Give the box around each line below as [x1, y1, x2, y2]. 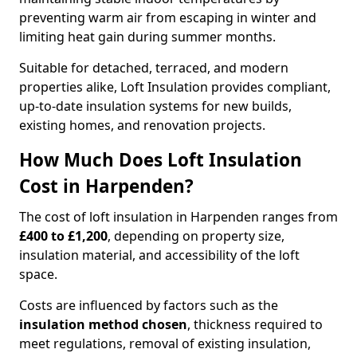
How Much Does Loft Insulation [19, 147, 302, 172]
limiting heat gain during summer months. [19, 28, 276, 45]
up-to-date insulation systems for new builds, [19, 97, 292, 115]
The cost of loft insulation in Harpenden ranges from [19, 208, 338, 226]
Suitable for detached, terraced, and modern [19, 59, 288, 76]
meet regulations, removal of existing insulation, [19, 335, 311, 352]
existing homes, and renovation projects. [19, 116, 265, 134]
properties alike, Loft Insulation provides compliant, [19, 78, 331, 96]
